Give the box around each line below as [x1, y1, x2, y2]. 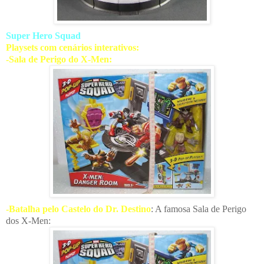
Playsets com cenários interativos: [6, 42, 139, 52]
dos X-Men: [6, 215, 51, 226]
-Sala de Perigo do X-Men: [6, 54, 112, 64]
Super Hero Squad [6, 30, 81, 41]
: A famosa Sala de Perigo [151, 203, 246, 214]
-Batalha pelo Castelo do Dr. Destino [6, 203, 151, 214]
